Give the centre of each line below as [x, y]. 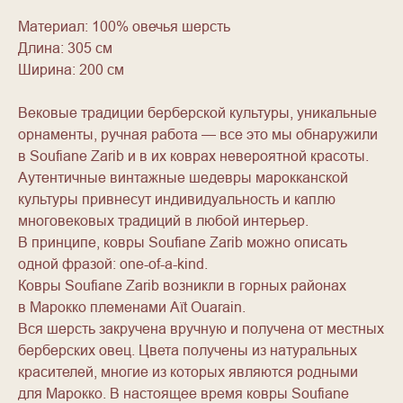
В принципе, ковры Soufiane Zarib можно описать [183, 242]
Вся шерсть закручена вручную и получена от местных [201, 329]
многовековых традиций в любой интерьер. [163, 221]
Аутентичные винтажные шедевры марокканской [183, 178]
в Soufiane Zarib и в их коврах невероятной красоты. [193, 156]
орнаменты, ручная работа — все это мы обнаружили [198, 134]
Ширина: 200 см [71, 70]
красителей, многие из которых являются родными [188, 372]
